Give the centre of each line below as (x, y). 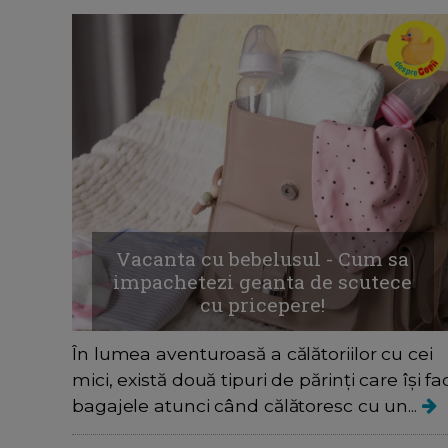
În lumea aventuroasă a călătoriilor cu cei (252, 354)
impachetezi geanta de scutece (263, 282)
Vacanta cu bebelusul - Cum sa (263, 259)
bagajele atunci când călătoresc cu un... (247, 406)
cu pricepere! (263, 305)
